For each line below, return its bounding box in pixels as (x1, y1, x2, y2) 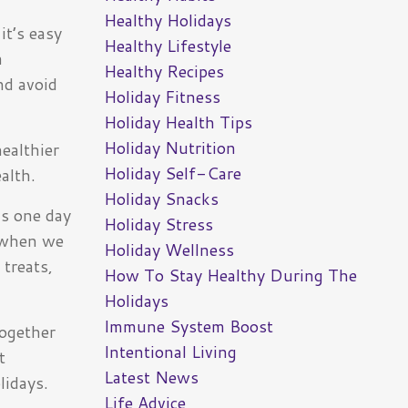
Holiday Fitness (103, 85, 220, 109)
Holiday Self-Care (103, 161, 241, 186)
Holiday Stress (103, 212, 213, 237)
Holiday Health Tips (103, 110, 252, 135)
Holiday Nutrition (103, 136, 236, 160)
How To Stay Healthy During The (103, 263, 357, 288)
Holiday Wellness (103, 238, 234, 262)
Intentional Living (103, 340, 237, 364)
